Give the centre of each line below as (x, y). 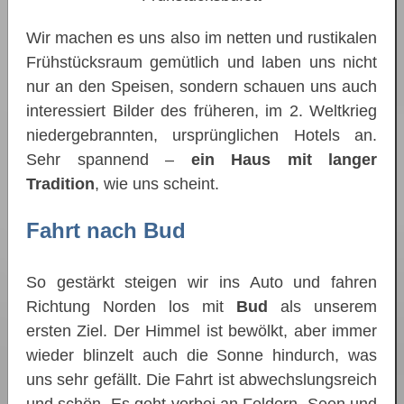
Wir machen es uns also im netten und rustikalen (202, 37)
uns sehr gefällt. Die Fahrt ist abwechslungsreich (202, 380)
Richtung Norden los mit (131, 307)
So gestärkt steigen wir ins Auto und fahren (202, 283)
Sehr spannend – (109, 159)
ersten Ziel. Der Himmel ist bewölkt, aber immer (202, 331)
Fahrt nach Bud (106, 230)
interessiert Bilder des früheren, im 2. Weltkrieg (202, 110)
